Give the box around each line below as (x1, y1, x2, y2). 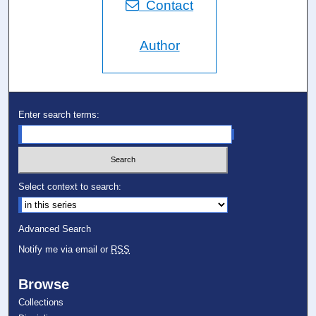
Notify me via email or (18, 244, 111, 255)
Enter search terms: (18, 109, 100, 120)
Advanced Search (18, 224, 92, 235)
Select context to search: (18, 181, 122, 193)
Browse (18, 276, 70, 293)
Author (139, 37, 180, 53)
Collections (18, 297, 64, 308)
